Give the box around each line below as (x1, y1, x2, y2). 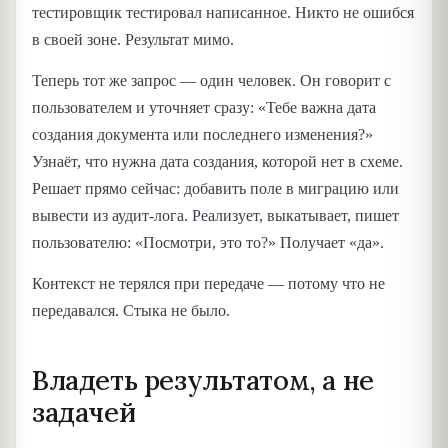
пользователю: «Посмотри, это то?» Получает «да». (32, 233, 384, 251)
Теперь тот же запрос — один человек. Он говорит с (32, 71, 391, 89)
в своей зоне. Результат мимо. (32, 30, 234, 48)
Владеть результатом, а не (32, 363, 374, 398)
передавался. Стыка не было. (32, 302, 230, 320)
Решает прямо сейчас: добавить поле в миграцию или (32, 179, 399, 197)
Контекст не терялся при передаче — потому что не (32, 275, 385, 293)
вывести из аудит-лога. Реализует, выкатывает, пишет (32, 206, 399, 224)
